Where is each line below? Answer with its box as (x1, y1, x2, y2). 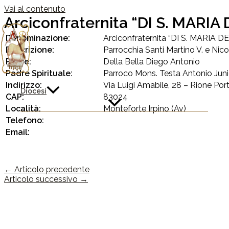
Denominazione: (6, 33, 70, 43)
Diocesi (20, 86, 47, 95)
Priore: (6, 57, 31, 66)
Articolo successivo (4, 174, 80, 184)
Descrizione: (6, 45, 54, 55)
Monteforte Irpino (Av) (103, 104, 186, 113)
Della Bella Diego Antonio (103, 57, 200, 66)
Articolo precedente (12, 165, 89, 174)
